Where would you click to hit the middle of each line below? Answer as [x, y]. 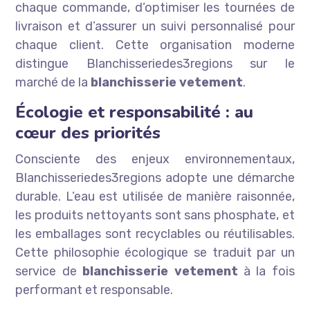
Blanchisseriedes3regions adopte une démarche [155, 178]
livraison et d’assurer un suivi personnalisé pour [155, 27]
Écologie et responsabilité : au [135, 112]
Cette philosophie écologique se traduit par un [155, 253]
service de [49, 272]
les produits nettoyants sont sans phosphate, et [155, 216]
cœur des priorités [88, 133]
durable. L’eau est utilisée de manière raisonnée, [155, 197]
